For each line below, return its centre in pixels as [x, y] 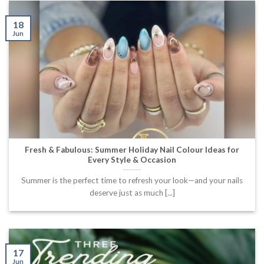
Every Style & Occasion [132, 159]
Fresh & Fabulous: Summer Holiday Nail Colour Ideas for [132, 149]
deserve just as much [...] [132, 192]
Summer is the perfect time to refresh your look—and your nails [132, 180]
